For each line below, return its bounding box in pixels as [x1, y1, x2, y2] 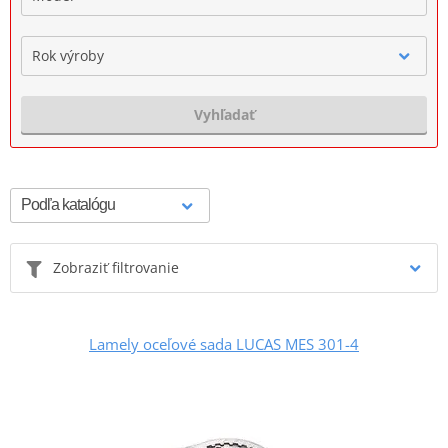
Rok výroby [32, 45, 104, 65]
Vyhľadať [193, 104, 255, 124]
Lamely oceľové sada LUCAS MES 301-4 [89, 333, 359, 354]
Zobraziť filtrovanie [53, 257, 179, 277]
